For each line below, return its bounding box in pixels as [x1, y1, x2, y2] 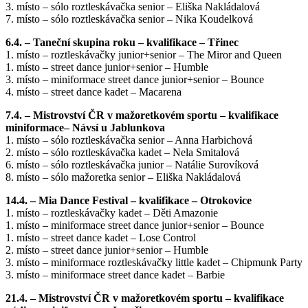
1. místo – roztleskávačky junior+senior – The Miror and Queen [5, 49, 282, 61]
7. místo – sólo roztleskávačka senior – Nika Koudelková [5, 13, 253, 25]
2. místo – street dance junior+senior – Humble [5, 244, 208, 256]
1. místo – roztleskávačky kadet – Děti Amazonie [5, 207, 218, 219]
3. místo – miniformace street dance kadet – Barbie [5, 269, 225, 281]
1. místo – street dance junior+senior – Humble [5, 61, 208, 74]
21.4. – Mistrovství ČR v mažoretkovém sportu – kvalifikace [5, 292, 284, 305]
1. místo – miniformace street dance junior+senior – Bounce [5, 219, 264, 232]
